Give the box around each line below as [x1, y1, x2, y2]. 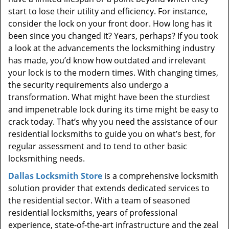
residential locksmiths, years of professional [8, 207, 177, 218]
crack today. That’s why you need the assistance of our [8, 116, 218, 127]
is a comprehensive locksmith [102, 170, 218, 181]
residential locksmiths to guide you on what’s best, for [8, 128, 216, 140]
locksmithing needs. [8, 153, 85, 164]
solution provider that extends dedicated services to [8, 182, 210, 194]
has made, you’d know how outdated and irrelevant [8, 55, 206, 66]
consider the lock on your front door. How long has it [8, 18, 212, 29]
